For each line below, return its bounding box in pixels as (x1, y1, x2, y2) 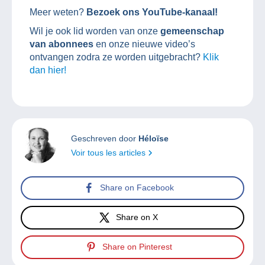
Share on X (116, 212, 158, 222)
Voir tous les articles (71, 147, 148, 157)
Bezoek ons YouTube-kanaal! (84, 7, 218, 17)
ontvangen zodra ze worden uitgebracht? (30, 51, 203, 62)
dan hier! (30, 64, 66, 75)
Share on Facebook (100, 183, 174, 193)
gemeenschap (160, 25, 224, 36)
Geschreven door (71, 133, 138, 143)
